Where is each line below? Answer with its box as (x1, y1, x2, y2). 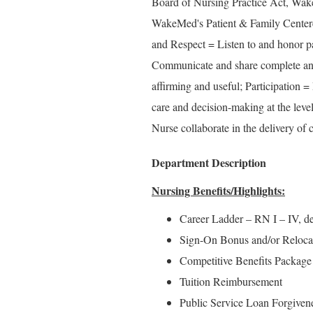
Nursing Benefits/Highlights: (152, 182, 285, 198)
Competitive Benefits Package (180, 253, 312, 268)
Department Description (152, 154, 266, 170)
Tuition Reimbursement (180, 274, 282, 289)
